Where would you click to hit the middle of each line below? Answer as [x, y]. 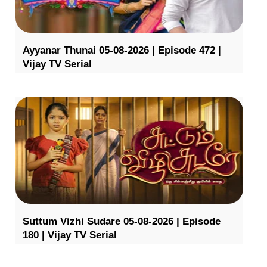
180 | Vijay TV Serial [69, 235]
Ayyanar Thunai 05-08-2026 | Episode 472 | [122, 50]
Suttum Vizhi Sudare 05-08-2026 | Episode [121, 221]
